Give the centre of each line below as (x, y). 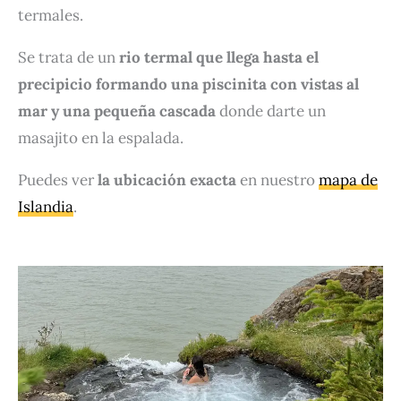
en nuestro (279, 179)
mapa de (348, 179)
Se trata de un (68, 57)
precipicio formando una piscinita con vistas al (188, 84)
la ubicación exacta (167, 179)
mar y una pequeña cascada (117, 111)
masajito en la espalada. (101, 137)
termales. (51, 15)
